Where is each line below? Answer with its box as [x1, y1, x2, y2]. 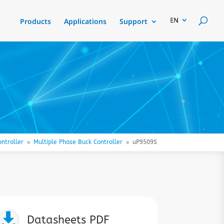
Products [20, 16, 51, 26]
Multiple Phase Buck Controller [33, 138, 122, 145]
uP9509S [132, 138, 157, 145]
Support [119, 16, 147, 26]
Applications [64, 16, 106, 26]
